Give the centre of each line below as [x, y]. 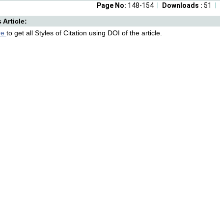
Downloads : [183, 5]
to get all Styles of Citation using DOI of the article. [84, 33]
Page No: [112, 5]
